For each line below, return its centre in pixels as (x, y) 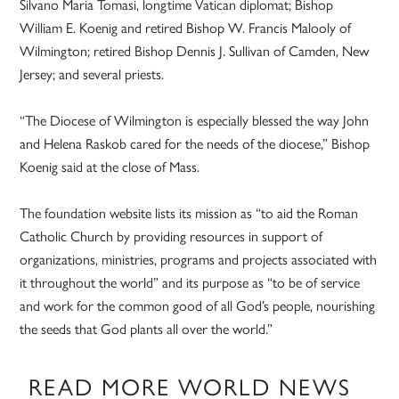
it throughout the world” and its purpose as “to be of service (190, 282)
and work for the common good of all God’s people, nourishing (198, 305)
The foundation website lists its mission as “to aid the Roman (189, 213)
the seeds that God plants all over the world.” (147, 329)
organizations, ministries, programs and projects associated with (199, 259)
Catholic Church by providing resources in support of (171, 236)
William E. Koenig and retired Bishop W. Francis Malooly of (186, 28)
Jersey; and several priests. (92, 74)
